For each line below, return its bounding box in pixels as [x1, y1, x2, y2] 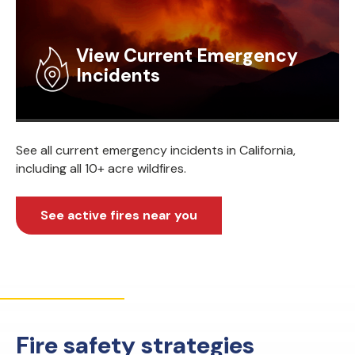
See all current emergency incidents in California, [16, 142, 296, 159]
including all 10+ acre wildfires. [16, 160, 186, 177]
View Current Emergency [76, 44, 298, 68]
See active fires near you [40, 207, 197, 224]
